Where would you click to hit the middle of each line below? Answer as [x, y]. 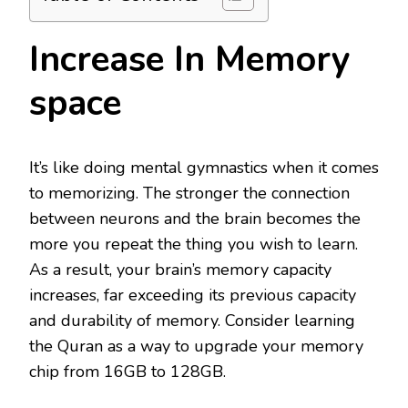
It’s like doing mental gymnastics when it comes [204, 168]
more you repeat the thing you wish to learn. [194, 245]
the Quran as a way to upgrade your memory [196, 347]
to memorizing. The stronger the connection [189, 194]
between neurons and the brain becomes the [195, 219]
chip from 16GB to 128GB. [127, 372]
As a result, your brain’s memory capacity [180, 270]
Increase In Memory [190, 60]
